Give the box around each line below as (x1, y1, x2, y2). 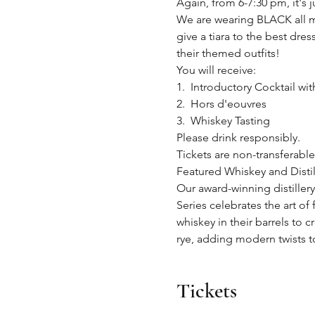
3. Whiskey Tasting (176, 114, 270, 127)
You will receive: (176, 63, 256, 77)
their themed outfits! (176, 46, 280, 60)
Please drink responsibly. (176, 131, 300, 144)
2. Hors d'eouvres (176, 97, 266, 110)
